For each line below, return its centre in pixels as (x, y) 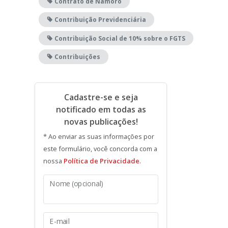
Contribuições (77, 56)
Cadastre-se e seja (101, 97)
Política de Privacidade (102, 161)
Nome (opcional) (77, 183)
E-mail (60, 221)
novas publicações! (101, 121)
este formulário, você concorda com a (100, 148)
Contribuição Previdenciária (99, 19)
